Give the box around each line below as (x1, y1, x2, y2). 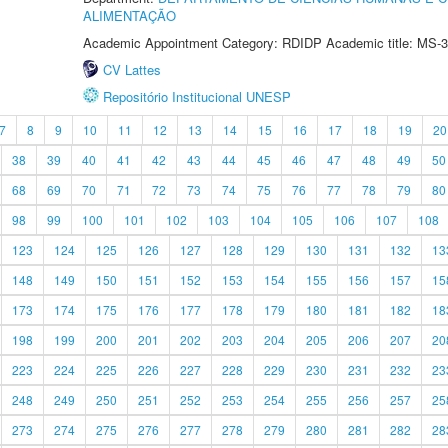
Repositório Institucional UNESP (103, 87, 291, 106)
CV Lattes (103, 60, 161, 79)
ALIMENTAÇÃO (83, 6, 176, 25)
